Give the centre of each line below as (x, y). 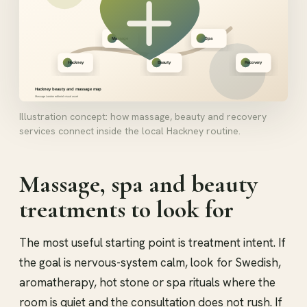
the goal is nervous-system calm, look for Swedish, (150, 263)
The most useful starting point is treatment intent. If (152, 243)
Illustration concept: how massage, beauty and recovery (143, 117)
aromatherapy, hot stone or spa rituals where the (147, 283)
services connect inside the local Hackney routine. (130, 131)
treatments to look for (126, 210)
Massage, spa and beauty (138, 184)
